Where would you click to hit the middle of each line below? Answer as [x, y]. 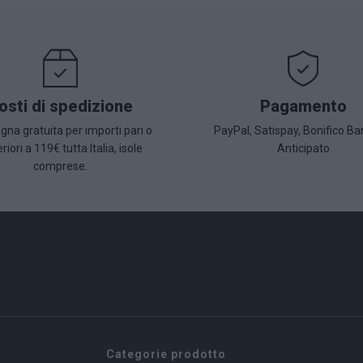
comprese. [60, 166]
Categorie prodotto [166, 354]
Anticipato [303, 148]
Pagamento [303, 106]
